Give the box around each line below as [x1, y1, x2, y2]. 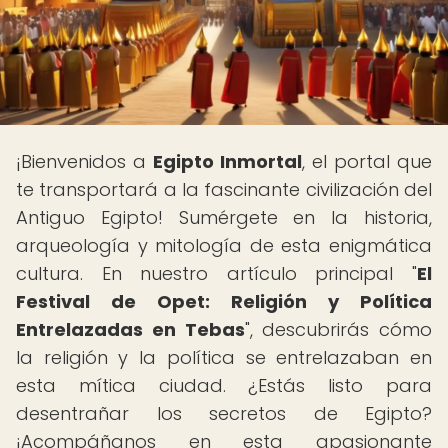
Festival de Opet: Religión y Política [16, 289, 432, 314]
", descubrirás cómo [244, 317, 432, 342]
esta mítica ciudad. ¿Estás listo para [16, 373, 432, 398]
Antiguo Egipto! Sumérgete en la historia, [16, 205, 432, 230]
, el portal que [302, 149, 432, 174]
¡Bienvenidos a [16, 149, 153, 174]
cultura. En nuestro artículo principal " [16, 261, 417, 286]
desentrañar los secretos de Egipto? [16, 401, 432, 426]
